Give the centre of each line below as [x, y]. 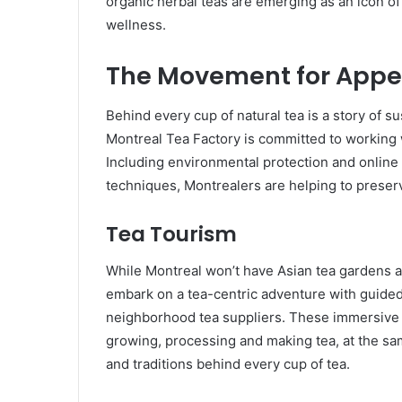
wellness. [136, 24]
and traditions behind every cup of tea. [228, 363]
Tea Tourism [171, 235]
